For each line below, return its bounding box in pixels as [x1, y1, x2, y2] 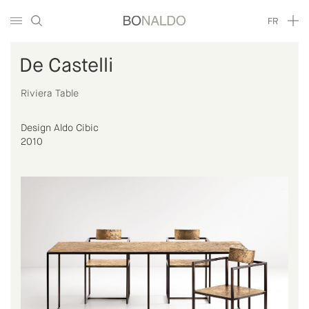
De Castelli [19, 57, 113, 76]
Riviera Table [21, 89, 79, 99]
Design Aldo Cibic [21, 123, 99, 133]
